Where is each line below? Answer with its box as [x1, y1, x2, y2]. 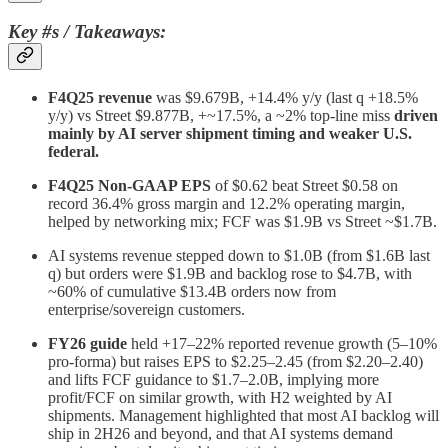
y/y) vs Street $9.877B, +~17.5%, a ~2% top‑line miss [48, 107, 394, 125]
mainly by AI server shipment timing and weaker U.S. [48, 125, 412, 143]
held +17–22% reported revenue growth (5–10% [127, 335, 437, 353]
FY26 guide [48, 335, 127, 353]
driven [394, 107, 438, 125]
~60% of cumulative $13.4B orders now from [48, 283, 336, 301]
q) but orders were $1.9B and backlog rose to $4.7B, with [48, 265, 412, 283]
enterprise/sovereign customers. [48, 301, 245, 319]
